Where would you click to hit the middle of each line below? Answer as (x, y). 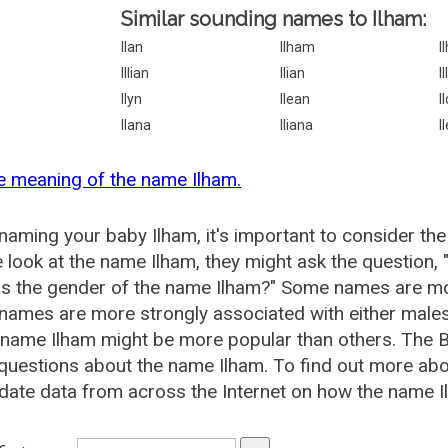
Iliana (297, 125)
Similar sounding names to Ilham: (274, 19)
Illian (135, 73)
